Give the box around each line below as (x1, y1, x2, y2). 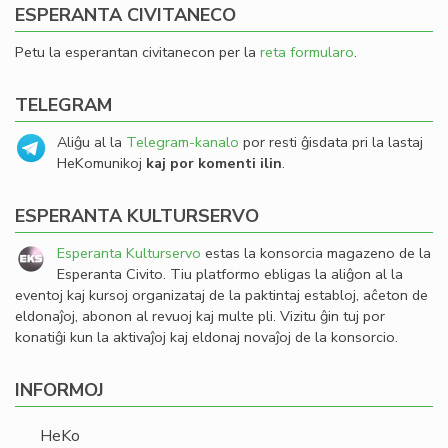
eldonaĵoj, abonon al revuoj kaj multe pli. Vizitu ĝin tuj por (15, 306, 385, 326)
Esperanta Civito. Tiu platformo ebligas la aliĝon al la (57, 264, 403, 284)
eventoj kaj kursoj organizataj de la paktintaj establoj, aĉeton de (15, 285, 428, 305)
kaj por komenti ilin (146, 153, 282, 173)
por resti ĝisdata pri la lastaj (239, 132, 423, 152)
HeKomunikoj (57, 153, 146, 173)
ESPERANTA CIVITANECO (15, 3, 236, 27)
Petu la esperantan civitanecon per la (15, 42, 260, 62)
